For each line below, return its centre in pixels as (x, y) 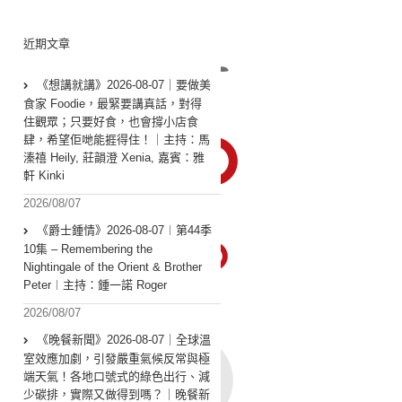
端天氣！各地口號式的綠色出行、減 (117, 377)
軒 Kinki (44, 176)
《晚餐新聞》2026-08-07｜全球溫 (124, 340)
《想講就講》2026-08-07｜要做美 (124, 85)
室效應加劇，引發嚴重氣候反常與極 (117, 359)
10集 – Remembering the (88, 249)
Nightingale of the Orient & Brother (113, 267)
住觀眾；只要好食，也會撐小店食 (111, 122)
